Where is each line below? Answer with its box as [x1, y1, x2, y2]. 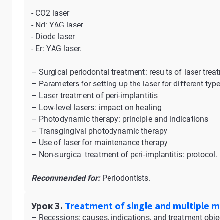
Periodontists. [100, 173, 151, 183]
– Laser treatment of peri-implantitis [31, 91, 158, 100]
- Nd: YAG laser [31, 20, 83, 29]
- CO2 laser [31, 8, 69, 18]
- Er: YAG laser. [31, 44, 82, 53]
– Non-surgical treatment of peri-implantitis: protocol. [31, 150, 218, 159]
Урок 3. [31, 199, 63, 212]
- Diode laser [31, 32, 75, 41]
